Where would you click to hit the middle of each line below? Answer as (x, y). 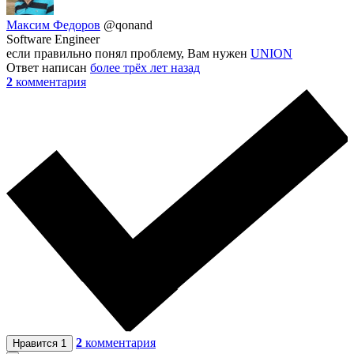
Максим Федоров (53, 24)
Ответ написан (48, 67)
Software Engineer (53, 39)
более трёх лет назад (145, 67)
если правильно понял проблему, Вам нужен (128, 53)
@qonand (128, 24)
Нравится (37, 344)
